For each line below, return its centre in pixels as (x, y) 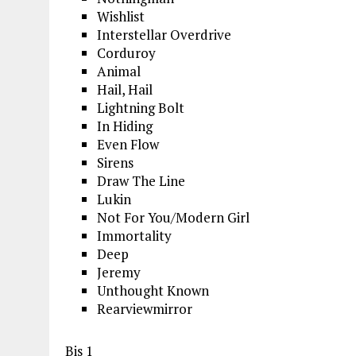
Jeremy (119, 272)
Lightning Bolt (141, 107)
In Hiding (125, 126)
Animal (119, 71)
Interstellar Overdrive (164, 34)
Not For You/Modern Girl (173, 217)
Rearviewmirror (145, 308)
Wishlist (121, 16)
